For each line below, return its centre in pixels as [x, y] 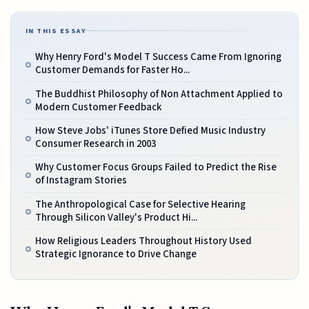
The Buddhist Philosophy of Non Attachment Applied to [159, 94]
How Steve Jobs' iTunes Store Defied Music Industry [150, 131]
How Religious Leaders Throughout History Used [143, 241]
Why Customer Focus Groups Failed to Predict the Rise [156, 168]
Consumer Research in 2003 [95, 144]
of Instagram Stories [81, 181]
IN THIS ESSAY [56, 31]
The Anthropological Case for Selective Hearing [140, 204]
